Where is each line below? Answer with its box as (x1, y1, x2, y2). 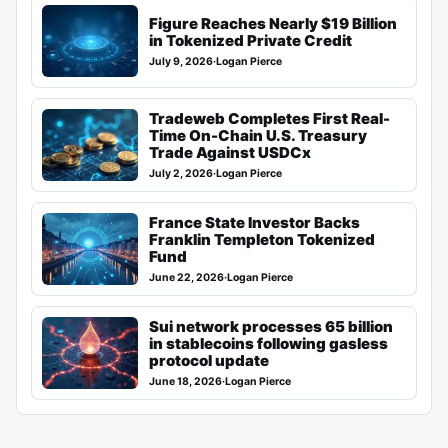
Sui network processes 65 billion (149, 317, 393, 337)
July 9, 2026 (149, 54, 213, 68)
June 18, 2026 (149, 375, 222, 389)
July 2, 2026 (149, 167, 213, 181)
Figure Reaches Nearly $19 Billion (149, 13, 397, 33)
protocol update (149, 351, 269, 371)
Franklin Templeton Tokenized (149, 230, 375, 250)
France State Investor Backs (149, 213, 360, 233)
